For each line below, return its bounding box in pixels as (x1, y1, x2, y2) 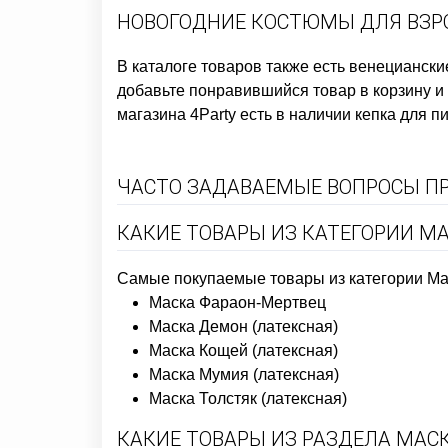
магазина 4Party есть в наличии (117, 106, 355, 123)
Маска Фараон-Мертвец (149, 294, 326, 311)
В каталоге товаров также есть (117, 58, 349, 75)
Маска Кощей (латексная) (149, 342, 338, 359)
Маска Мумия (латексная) (149, 366, 339, 383)
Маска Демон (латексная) (149, 318, 338, 335)
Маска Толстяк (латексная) (149, 390, 347, 407)
